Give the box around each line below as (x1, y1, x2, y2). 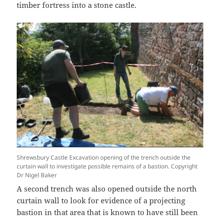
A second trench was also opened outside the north (17, 183, 197, 193)
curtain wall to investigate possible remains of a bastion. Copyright (17, 162, 198, 170)
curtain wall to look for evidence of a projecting (17, 195, 186, 205)
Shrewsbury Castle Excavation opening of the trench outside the (17, 153, 191, 162)
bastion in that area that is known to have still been (17, 207, 198, 217)
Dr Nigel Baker (17, 170, 57, 179)
